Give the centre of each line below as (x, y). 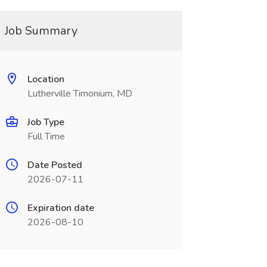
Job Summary (41, 31)
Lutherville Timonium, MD (80, 94)
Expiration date (60, 208)
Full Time (46, 136)
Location (46, 79)
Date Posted (55, 165)
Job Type (46, 122)
